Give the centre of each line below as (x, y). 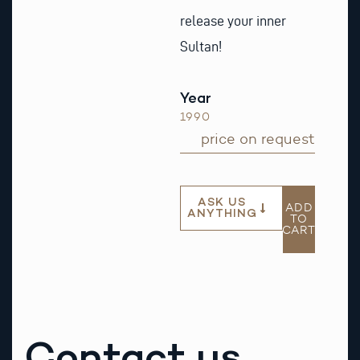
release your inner (233, 21)
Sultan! (201, 47)
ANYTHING (222, 213)
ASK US (222, 202)
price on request (258, 139)
